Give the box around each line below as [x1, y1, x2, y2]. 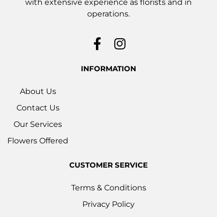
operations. [87, 9, 130, 18]
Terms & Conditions [71, 183, 146, 192]
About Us [19, 86, 56, 96]
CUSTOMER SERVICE [69, 160, 148, 170]
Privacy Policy [82, 199, 135, 209]
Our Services [14, 119, 62, 129]
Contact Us [16, 103, 60, 112]
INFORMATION [81, 63, 136, 73]
